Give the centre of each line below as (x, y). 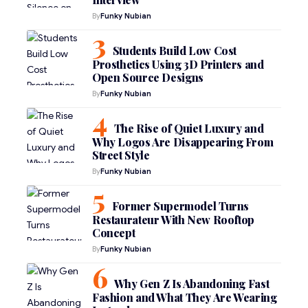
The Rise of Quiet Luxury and (189, 128)
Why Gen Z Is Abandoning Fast (191, 284)
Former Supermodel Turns (180, 206)
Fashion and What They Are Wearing (185, 297)
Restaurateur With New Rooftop (174, 220)
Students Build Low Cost (175, 51)
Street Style (121, 155)
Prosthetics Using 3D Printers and (178, 64)
